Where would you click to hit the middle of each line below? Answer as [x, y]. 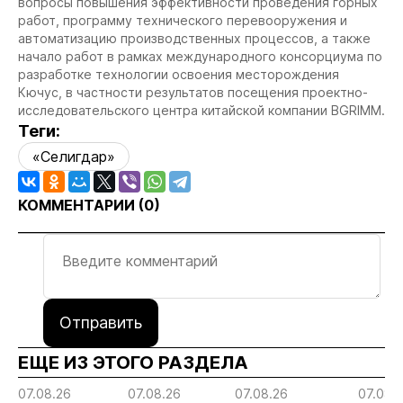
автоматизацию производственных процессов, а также [194, 38]
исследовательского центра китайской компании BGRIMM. [201, 110]
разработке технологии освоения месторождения [179, 74]
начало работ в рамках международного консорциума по [200, 56]
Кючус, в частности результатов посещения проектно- [193, 92]
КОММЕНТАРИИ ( [81, 205]
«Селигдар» [74, 157]
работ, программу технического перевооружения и [183, 20]
